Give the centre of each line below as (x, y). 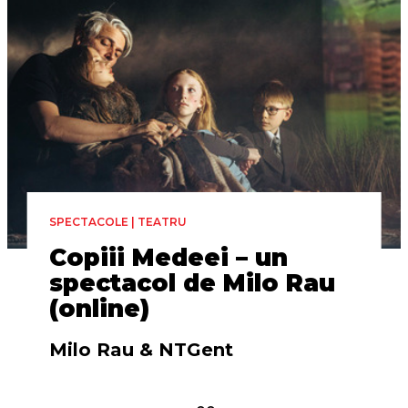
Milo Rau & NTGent (141, 350)
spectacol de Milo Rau (192, 283)
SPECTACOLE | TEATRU (117, 222)
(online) (99, 309)
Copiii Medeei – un (168, 258)
